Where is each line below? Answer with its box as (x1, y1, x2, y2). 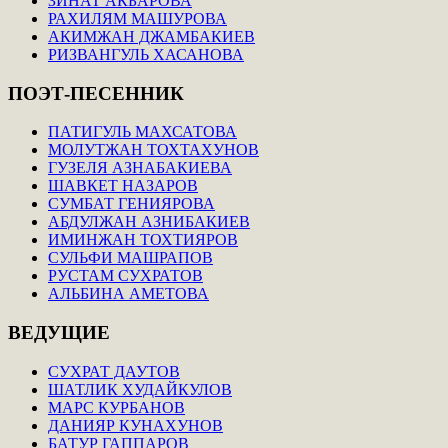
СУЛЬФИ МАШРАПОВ (48, 249, 213, 267)
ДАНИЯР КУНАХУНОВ (48, 416, 223, 434)
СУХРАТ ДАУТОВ (48, 362, 180, 380)
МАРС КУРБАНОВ (48, 398, 185, 416)
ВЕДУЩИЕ (8, 322, 110, 344)
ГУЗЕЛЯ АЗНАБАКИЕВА (48, 159, 232, 177)
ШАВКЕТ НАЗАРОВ (48, 177, 198, 195)
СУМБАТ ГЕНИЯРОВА (48, 195, 215, 213)
